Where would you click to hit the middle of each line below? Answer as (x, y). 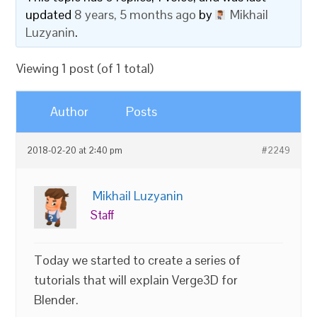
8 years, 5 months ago (136, 15)
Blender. (57, 300)
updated (50, 15)
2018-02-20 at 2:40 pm (75, 151)
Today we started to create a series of (138, 260)
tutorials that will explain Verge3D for (136, 280)
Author (70, 111)
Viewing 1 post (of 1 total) (85, 68)
